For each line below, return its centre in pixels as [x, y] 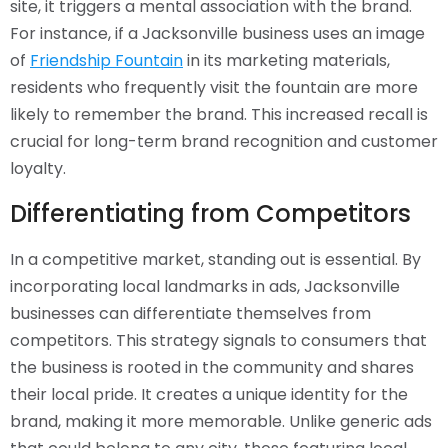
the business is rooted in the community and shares [212, 367]
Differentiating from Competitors [210, 213]
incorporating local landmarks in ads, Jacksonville [205, 286]
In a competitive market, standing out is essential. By [215, 259]
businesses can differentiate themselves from [190, 313]
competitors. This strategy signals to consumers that [218, 340]
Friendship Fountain [106, 60]
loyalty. [38, 168]
